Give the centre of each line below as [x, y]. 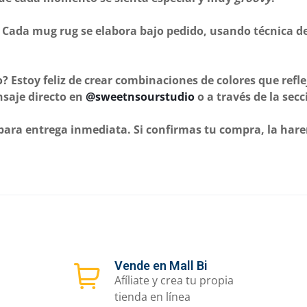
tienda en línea [153, 296]
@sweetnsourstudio [140, 96]
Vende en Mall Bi [161, 265]
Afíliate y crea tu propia [174, 280]
